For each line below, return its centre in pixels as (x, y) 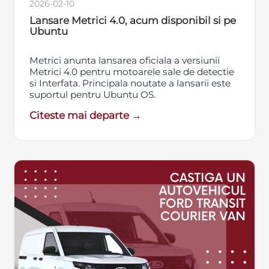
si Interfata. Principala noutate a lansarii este (130, 83)
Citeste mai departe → (86, 116)
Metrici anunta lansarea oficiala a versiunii (125, 61)
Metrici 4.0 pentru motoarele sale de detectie (132, 72)
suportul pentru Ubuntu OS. (93, 95)
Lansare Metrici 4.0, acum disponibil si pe (133, 21)
